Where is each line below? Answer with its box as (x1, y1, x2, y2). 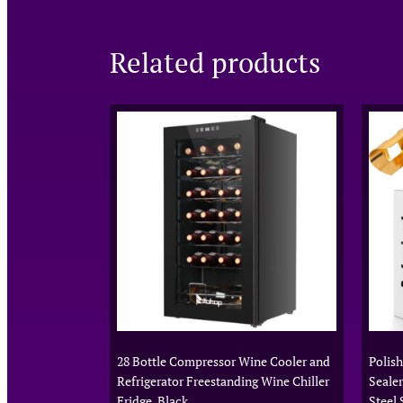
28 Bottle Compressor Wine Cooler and (117, 352, 330, 370)
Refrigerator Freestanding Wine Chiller (117, 372, 329, 390)
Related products (110, 43, 320, 81)
